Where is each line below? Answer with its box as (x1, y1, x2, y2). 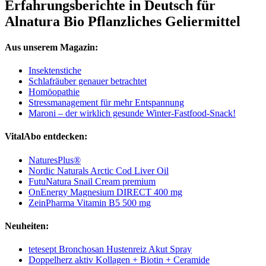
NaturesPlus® (28, 154, 81, 165)
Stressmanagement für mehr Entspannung (28, 97, 184, 108)
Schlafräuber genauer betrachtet (28, 76, 147, 87)
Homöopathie (28, 87, 80, 97)
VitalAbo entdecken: (5, 131, 87, 142)
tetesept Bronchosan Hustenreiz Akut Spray (28, 244, 192, 255)
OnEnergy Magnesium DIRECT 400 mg (28, 186, 182, 197)
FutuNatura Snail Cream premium (28, 176, 156, 186)
